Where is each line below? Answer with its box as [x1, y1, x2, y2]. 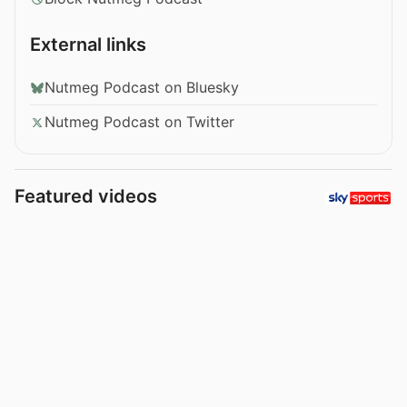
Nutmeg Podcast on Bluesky [45, 78, 239, 97]
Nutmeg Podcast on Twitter [45, 113, 234, 132]
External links [30, 34, 146, 56]
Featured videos [15, 185, 157, 208]
